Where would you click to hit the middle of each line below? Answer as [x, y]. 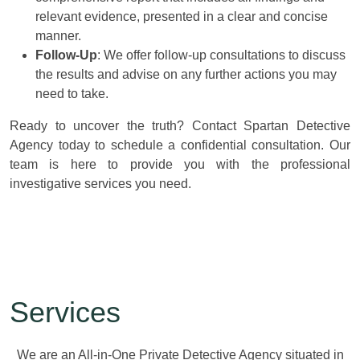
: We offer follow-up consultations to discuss [221, 55]
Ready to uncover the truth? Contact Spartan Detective [180, 126]
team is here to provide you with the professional [180, 164]
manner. [58, 36]
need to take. [72, 94]
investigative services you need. [100, 184]
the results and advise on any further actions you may [186, 74]
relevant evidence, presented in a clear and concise [182, 16]
